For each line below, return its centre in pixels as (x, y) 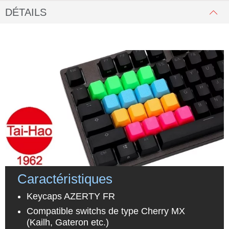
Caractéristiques (65, 179)
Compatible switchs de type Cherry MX (106, 211)
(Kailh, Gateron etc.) (67, 222)
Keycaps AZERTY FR (71, 196)
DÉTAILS (26, 12)
